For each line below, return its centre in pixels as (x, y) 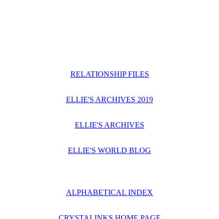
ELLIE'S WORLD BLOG (109, 150)
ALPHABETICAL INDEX (109, 192)
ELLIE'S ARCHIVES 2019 (109, 99)
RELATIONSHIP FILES (109, 74)
